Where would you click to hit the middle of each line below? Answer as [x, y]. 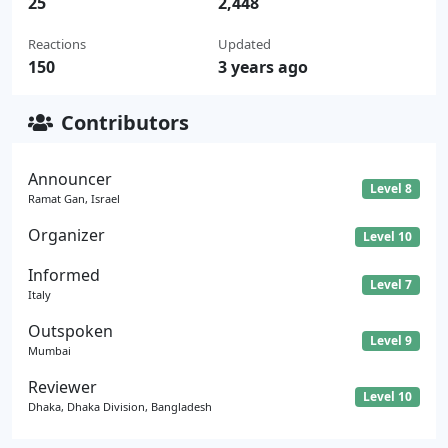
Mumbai [49, 351]
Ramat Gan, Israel [74, 198]
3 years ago [262, 67]
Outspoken [70, 331]
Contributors [125, 122]
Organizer [66, 235]
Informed [64, 275]
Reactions [57, 44]
